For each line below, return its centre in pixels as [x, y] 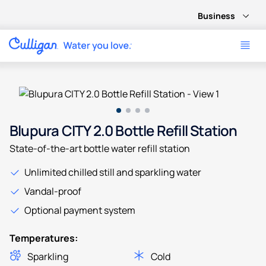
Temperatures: [44, 238]
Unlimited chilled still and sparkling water [113, 172]
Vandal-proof [53, 191]
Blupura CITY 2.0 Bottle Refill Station [123, 130]
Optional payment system [80, 210]
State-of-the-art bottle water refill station [100, 148]
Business [216, 16]
